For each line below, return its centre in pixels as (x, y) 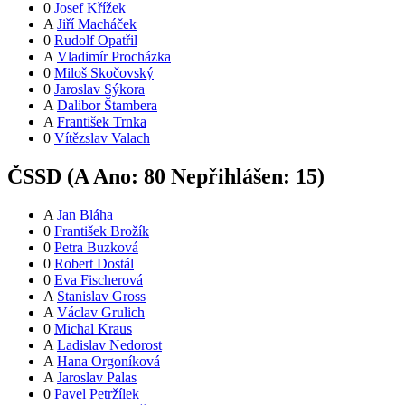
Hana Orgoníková (108, 362)
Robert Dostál (94, 264)
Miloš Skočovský (104, 73)
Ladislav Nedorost (109, 345)
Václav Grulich (101, 313)
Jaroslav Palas (97, 378)
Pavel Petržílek (97, 394)
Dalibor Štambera (107, 106)
